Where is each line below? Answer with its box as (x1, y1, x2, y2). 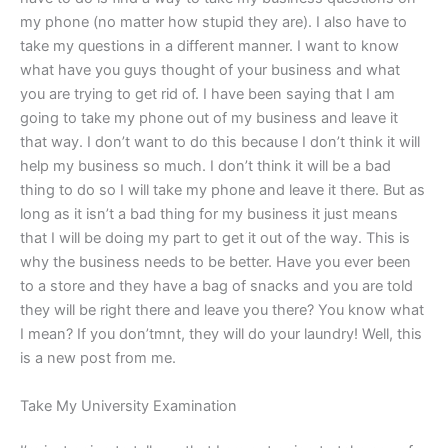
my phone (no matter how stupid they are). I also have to (20, 13, 407, 32)
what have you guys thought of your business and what (20, 61, 400, 80)
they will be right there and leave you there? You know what (20, 301, 424, 320)
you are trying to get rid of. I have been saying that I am (20, 85, 395, 104)
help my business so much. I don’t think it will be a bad (20, 157, 391, 176)
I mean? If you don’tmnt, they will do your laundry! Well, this (20, 325, 422, 344)
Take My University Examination (20, 396, 237, 415)
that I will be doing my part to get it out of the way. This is (20, 229, 410, 248)
